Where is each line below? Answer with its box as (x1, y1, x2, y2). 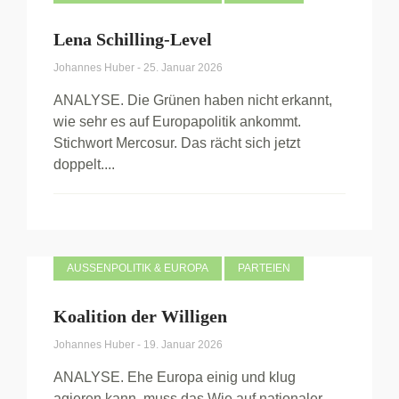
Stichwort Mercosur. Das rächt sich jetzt (53, 135, 300, 151)
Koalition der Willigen (53, 306, 227, 326)
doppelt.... (53, 157, 115, 172)
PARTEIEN (238, 262, 290, 274)
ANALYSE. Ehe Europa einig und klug (53, 370, 296, 385)
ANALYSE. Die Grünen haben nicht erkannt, (53, 93, 332, 108)
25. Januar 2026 (143, 61, 223, 74)
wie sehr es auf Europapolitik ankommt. (53, 114, 301, 129)
